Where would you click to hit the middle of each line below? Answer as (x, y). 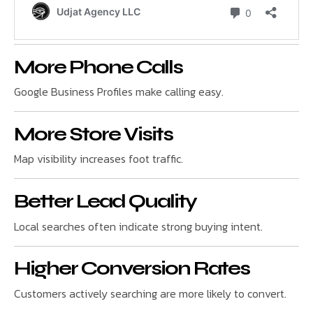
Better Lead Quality (105, 202)
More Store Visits (93, 134)
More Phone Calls (98, 67)
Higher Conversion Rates (132, 269)
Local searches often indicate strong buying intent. (138, 226)
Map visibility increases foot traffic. (99, 159)
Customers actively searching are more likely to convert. (150, 293)
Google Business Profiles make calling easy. (119, 92)
